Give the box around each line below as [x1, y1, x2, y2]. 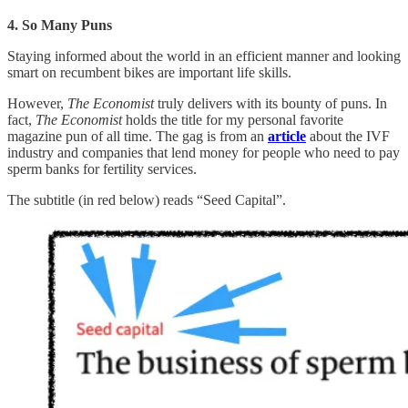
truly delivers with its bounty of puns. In [154, 95, 387, 111]
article [268, 127, 306, 144]
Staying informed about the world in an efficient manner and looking [7, 47, 401, 64]
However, [7, 95, 67, 111]
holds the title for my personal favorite [122, 111, 343, 127]
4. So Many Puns [7, 16, 112, 33]
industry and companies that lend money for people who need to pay [7, 144, 400, 160]
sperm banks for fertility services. [7, 160, 197, 177]
